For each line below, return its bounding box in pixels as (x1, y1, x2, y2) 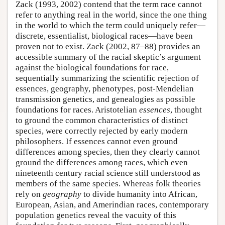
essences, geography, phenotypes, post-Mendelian (16, 83, 194, 93)
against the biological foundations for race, (16, 62, 169, 72)
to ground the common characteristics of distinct (16, 115, 188, 125)
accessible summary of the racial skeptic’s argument (16, 52, 201, 62)
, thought (170, 104, 202, 115)
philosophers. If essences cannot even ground (16, 136, 178, 146)
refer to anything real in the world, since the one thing (16, 10, 207, 20)
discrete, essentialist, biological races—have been (16, 31, 193, 41)
